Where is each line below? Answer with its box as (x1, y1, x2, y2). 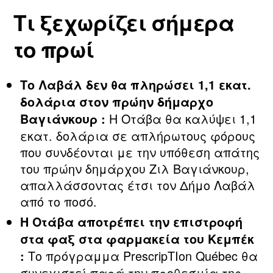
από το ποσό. (20, 193, 97, 211)
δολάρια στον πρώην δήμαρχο (20, 93, 213, 111)
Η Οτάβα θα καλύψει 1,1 (105, 110, 257, 128)
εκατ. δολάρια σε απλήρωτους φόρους (20, 127, 255, 145)
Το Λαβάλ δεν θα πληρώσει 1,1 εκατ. (20, 76, 251, 94)
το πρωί (13, 34, 94, 65)
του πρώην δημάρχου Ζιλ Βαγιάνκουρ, (20, 160, 249, 178)
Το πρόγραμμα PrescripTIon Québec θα (24, 246, 258, 264)
